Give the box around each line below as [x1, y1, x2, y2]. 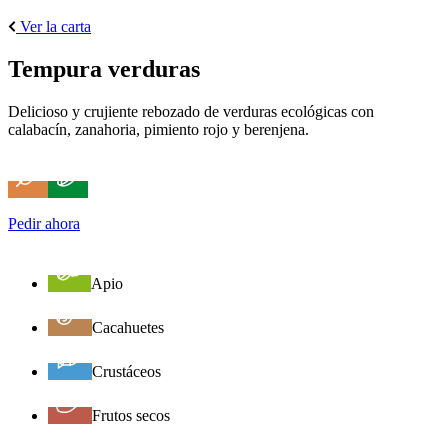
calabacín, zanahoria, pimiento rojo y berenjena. [8, 120, 309, 138]
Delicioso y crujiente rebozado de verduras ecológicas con [8, 102, 374, 120]
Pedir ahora [8, 214, 80, 232]
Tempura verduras [8, 55, 200, 82]
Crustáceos [92, 362, 161, 380]
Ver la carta [20, 17, 91, 35]
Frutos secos [92, 406, 170, 424]
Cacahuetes [92, 318, 164, 336]
